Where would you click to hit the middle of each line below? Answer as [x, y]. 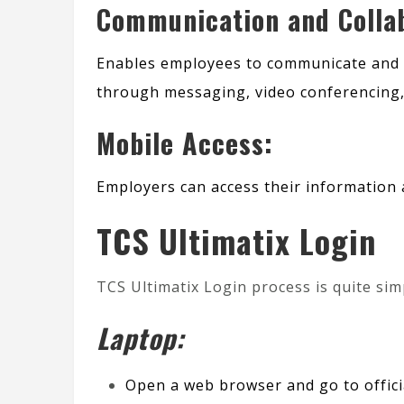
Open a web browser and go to [245, 386]
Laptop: [140, 338]
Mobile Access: [185, 143]
